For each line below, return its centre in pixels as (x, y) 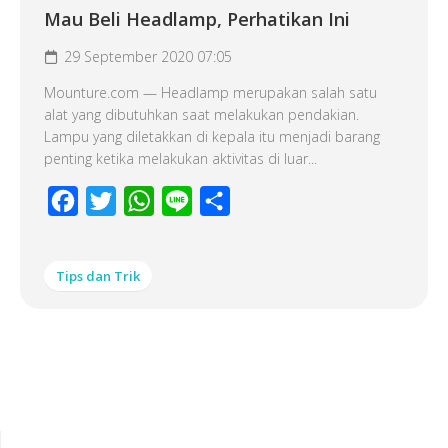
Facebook (113, 201)
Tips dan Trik (98, 276)
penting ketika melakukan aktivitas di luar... (180, 158)
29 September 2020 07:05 (148, 56)
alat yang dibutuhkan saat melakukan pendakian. (201, 114)
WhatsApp (190, 201)
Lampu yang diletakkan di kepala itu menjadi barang (212, 136)
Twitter (140, 201)
